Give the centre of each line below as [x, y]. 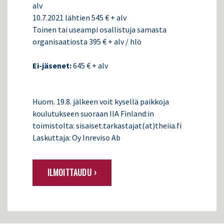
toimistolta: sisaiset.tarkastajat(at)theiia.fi [107, 126]
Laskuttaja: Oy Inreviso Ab [76, 138]
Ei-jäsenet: [53, 66]
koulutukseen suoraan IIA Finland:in [93, 114]
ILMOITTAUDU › [72, 173]
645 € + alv [90, 66]
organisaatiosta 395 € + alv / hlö [87, 42]
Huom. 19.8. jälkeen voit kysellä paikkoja [101, 102]
